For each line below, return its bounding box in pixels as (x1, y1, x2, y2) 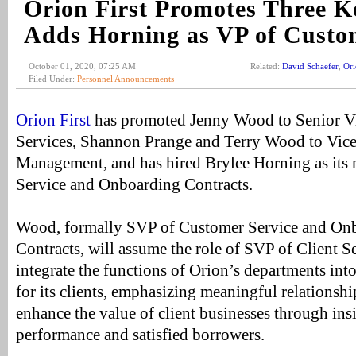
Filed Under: (29, 74, 77, 83)
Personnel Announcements (77, 74, 174, 83)
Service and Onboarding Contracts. (16, 176, 253, 193)
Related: (250, 61, 282, 71)
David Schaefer (282, 61, 339, 71)
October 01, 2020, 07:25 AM (29, 61, 136, 71)
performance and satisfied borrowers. (16, 326, 265, 343)
